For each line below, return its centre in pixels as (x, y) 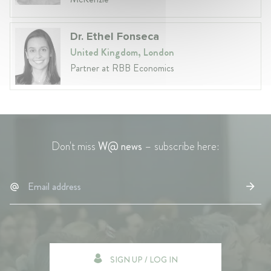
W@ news (120, 146)
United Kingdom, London (122, 53)
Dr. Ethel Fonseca (115, 37)
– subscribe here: (181, 146)
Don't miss (75, 146)
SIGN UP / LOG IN (144, 259)
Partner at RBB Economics (122, 68)
